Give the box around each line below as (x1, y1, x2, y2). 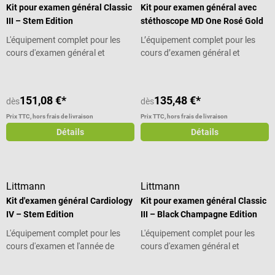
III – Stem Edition (6, 15, 73, 26)
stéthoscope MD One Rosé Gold (141, 15, 264, 26)
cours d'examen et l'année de (6, 241, 114, 251)
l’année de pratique (141, 60, 213, 71)
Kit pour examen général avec (141, 2, 257, 12)
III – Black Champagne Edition (141, 209, 258, 219)
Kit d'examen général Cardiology (6, 195, 133, 206)
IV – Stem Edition (6, 209, 74, 219)
